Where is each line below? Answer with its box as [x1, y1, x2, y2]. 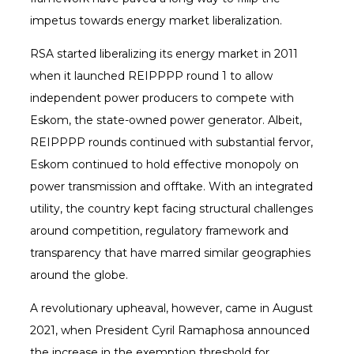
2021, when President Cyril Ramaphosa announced [29, 323, 310, 338]
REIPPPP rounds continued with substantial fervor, [29, 135, 313, 150]
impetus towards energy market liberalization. [29, 13, 282, 28]
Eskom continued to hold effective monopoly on [29, 157, 299, 172]
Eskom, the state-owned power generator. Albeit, [29, 113, 302, 128]
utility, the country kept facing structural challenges [29, 201, 313, 217]
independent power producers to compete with [29, 91, 294, 106]
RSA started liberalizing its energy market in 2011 [29, 47, 298, 62]
